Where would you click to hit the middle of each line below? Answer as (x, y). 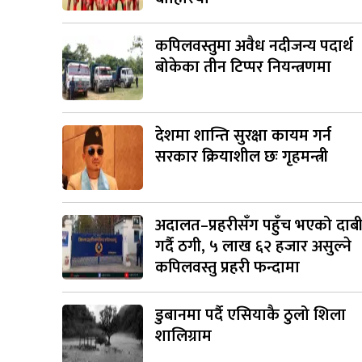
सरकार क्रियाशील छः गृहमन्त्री (242, 156)
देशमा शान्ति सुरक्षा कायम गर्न (243, 135)
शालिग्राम (183, 336)
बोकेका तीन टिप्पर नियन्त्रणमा (243, 67)
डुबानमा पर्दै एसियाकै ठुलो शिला (250, 315)
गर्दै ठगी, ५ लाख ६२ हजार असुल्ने (253, 246)
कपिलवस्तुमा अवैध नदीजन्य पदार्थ (254, 46)
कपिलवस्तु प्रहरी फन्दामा (227, 267)
